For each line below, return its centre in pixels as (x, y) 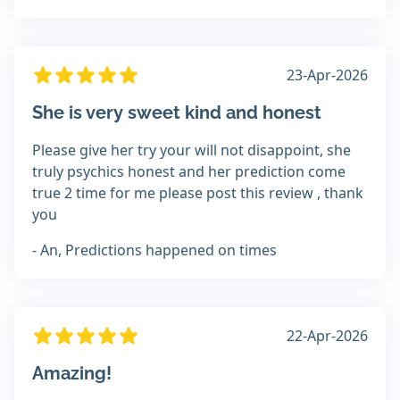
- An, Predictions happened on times (154, 250)
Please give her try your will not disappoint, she (192, 150)
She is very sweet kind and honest (177, 113)
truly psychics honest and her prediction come (189, 172)
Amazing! (72, 374)
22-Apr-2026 (327, 336)
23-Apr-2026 (327, 75)
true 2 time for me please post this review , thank (198, 193)
